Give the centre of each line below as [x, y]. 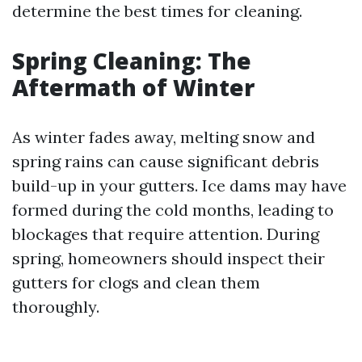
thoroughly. [56, 307]
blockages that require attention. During [166, 234]
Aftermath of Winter [133, 87]
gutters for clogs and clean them [136, 282]
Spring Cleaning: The [132, 61]
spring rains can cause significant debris [166, 161]
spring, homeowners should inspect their [168, 258]
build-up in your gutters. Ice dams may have [179, 185]
